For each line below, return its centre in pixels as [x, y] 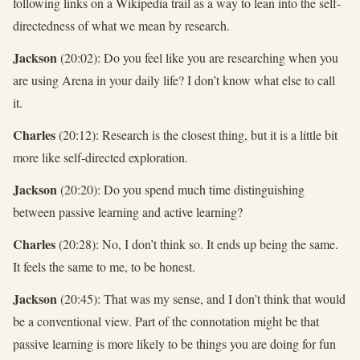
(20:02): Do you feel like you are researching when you [198, 58]
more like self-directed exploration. [100, 157]
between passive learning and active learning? [128, 212]
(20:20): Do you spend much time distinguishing [181, 190]
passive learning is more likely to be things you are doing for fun [174, 344]
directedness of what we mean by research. [121, 26]
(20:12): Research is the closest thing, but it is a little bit [196, 135]
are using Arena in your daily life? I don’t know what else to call [174, 80]
